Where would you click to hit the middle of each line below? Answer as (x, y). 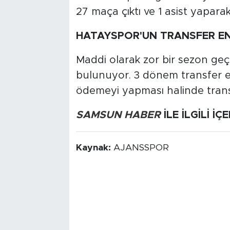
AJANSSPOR (141, 148)
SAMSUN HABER (118, 115)
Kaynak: (94, 148)
